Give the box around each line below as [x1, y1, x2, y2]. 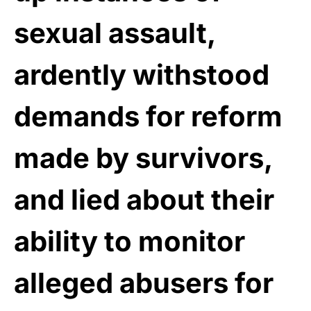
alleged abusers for [14, 265, 274, 300]
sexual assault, [14, 15, 215, 50]
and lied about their [14, 182, 274, 217]
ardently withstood [14, 57, 269, 92]
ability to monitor [14, 224, 245, 258]
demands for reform [14, 99, 283, 133]
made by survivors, [14, 140, 272, 175]
